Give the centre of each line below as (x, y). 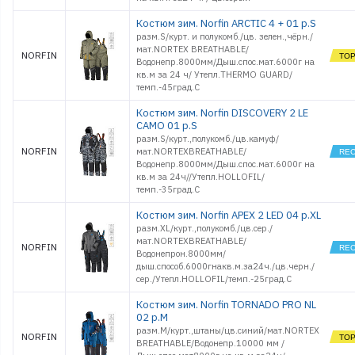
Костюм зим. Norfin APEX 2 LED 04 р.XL (229, 215)
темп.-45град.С (168, 87)
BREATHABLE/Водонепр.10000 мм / (210, 343)
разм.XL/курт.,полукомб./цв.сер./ (204, 228)
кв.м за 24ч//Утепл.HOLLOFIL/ (200, 177)
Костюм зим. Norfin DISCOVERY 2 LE (222, 113)
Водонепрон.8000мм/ (181, 254)
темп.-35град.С (168, 189)
